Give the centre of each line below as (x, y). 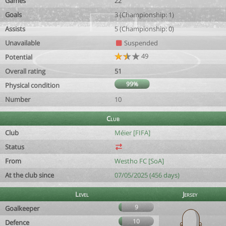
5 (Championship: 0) (144, 29)
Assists (15, 29)
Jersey (190, 194)
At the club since (30, 175)
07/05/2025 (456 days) (147, 175)
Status (15, 147)
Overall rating (25, 71)
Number (18, 99)
